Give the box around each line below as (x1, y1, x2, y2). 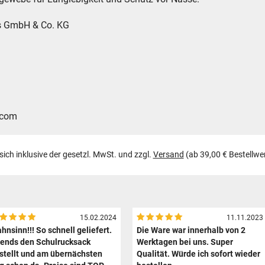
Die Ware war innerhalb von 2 (137, 225, 246, 235)
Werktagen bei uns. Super (137, 237, 234, 247)
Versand (153, 150, 184, 160)
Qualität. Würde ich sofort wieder (137, 248, 261, 259)
